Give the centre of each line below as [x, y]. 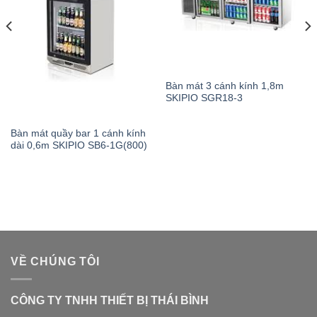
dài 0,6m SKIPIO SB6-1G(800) [79, 145]
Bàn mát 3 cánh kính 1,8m [224, 86]
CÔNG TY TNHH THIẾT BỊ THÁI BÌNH [110, 300]
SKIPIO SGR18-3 [204, 98]
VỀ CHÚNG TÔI [55, 261]
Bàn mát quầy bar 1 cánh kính [78, 133]
